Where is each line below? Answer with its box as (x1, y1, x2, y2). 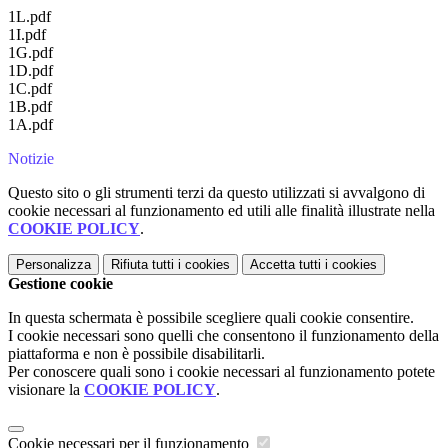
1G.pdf (8, 44, 53, 62)
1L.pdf (8, 8, 51, 26)
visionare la (8, 381, 84, 399)
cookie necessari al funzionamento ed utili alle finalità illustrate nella (8, 202, 435, 220)
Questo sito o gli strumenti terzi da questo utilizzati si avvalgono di (8, 184, 425, 202)
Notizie (8, 150, 54, 168)
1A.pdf (8, 116, 53, 134)
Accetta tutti (250, 257, 321, 273)
